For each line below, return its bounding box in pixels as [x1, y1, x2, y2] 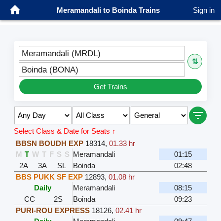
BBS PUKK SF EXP [15, 172, 83, 181]
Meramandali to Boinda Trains [56, 5, 160, 14]
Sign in [193, 5, 215, 14]
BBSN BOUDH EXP [15, 139, 83, 147]
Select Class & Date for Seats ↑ [13, 126, 116, 135]
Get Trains [94, 82, 127, 91]
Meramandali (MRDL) [21, 48, 101, 58]
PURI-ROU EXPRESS [15, 206, 90, 215]
